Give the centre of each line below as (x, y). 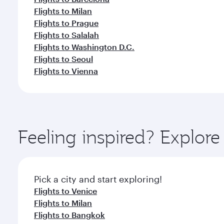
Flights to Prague (66, 23)
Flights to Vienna (66, 71)
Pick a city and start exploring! (98, 179)
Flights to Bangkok (69, 215)
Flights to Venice (65, 191)
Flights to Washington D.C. (84, 47)
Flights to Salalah (66, 35)
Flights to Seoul (63, 59)
